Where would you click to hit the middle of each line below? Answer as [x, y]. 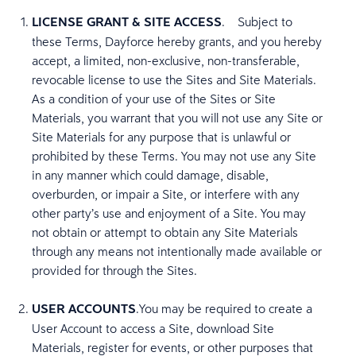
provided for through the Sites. [114, 270]
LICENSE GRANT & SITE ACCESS [127, 22]
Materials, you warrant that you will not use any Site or [177, 118]
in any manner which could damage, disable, [150, 175]
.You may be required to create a [224, 308]
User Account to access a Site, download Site [153, 328]
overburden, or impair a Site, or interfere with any [166, 194]
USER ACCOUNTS [84, 309]
